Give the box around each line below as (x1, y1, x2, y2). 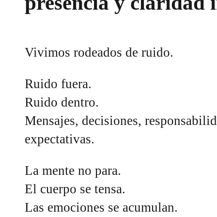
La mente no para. (25, 163, 122, 178)
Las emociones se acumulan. (25, 200, 178, 215)
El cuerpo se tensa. (25, 181, 126, 196)
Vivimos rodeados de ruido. (25, 45, 174, 60)
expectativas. (25, 131, 95, 146)
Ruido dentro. (25, 94, 99, 109)
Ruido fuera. (25, 76, 92, 91)
